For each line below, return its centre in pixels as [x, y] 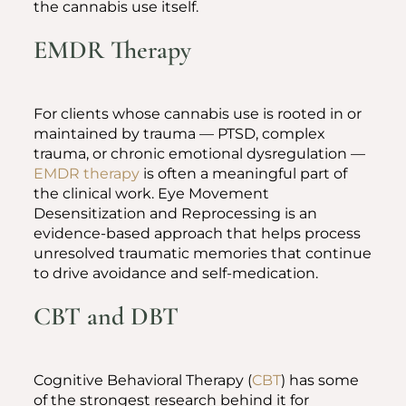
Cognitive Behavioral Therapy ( [143, 380]
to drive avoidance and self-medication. [176, 273]
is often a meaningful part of [243, 174]
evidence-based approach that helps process [197, 233]
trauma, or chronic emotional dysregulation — [199, 154]
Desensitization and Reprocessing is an [175, 213]
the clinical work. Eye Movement [151, 193]
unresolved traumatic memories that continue [203, 253]
